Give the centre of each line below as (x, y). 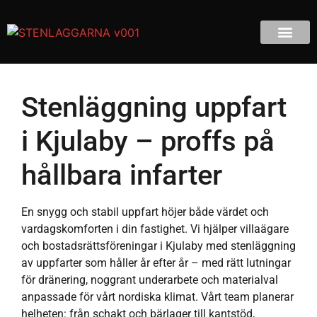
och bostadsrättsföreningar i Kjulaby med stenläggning (158, 246)
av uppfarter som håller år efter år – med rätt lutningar (156, 263)
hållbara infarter (122, 175)
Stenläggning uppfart (154, 107)
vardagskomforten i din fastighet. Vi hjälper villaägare (155, 229)
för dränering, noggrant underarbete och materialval (150, 280)
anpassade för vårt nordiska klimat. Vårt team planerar (157, 297)
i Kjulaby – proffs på (148, 141)
